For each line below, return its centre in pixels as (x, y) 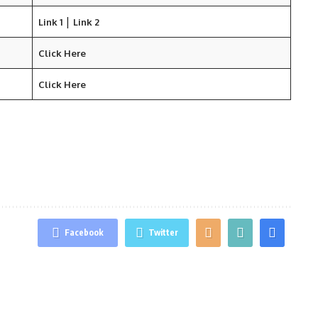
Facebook (84, 232)
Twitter (163, 232)
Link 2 (86, 22)
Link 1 (50, 22)
